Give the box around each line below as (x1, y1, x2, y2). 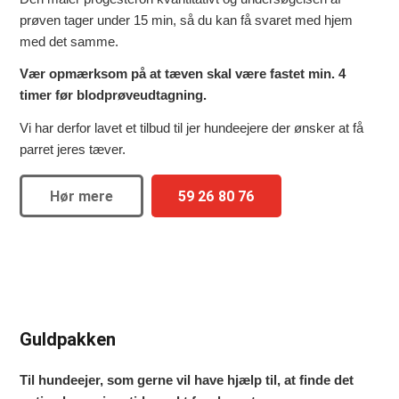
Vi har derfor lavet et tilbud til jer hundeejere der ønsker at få (20, 120, 364, 135)
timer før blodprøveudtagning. (20, 87, 208, 103)
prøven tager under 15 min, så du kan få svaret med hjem (20, 12, 354, 28)
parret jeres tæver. (20, 142, 126, 157)
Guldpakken (20, 328, 117, 350)
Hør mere (50, 187, 114, 205)
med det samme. (20, 33, 119, 49)
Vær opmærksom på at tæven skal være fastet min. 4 (20, 66, 346, 82)
